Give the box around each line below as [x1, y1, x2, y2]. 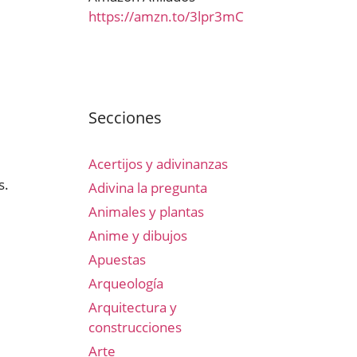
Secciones [88, 107, 162, 128]
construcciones [88, 318, 182, 336]
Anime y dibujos [88, 226, 187, 245]
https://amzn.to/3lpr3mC [88, 7, 244, 25]
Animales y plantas [88, 202, 204, 221]
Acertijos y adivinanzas [88, 155, 228, 173]
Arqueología [88, 274, 163, 292]
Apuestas [88, 250, 146, 269]
